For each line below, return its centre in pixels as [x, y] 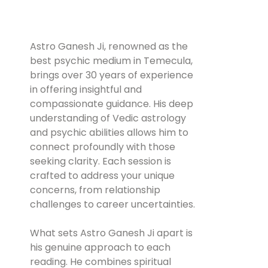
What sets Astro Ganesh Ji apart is [111, 233]
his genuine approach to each [100, 247]
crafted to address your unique [102, 175]
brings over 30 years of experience [112, 75]
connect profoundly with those [103, 147]
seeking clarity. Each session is [100, 161]
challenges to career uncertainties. [112, 204]
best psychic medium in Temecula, [111, 60]
